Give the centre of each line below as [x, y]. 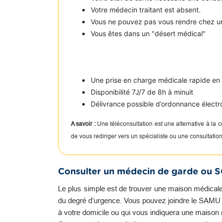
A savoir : [83, 124]
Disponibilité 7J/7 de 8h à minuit [142, 92]
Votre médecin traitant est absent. [146, 10]
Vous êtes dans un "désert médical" [148, 33]
